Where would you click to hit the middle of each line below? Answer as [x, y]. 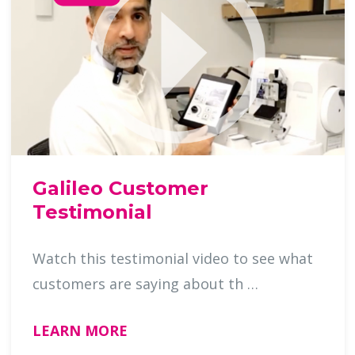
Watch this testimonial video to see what [172, 259]
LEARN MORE [80, 331]
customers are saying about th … [252, 284]
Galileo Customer [120, 189]
